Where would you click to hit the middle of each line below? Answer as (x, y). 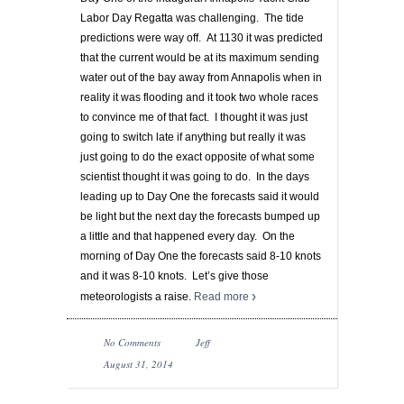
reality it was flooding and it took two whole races (199, 97)
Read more (221, 296)
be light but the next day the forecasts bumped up (200, 216)
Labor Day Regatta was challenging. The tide (192, 18)
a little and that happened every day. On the (188, 236)
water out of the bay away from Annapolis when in (201, 77)
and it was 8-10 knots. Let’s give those (174, 275)
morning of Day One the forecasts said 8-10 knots (201, 256)
